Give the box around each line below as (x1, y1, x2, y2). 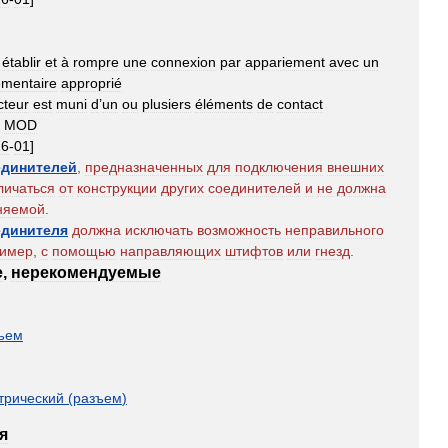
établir (2, 54, 41, 70)
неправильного (285, 222, 384, 238)
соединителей (208, 180, 301, 196)
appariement (245, 54, 325, 70)
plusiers (142, 96, 191, 112)
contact (277, 96, 323, 112)
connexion (151, 54, 216, 70)
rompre (73, 54, 119, 70)
